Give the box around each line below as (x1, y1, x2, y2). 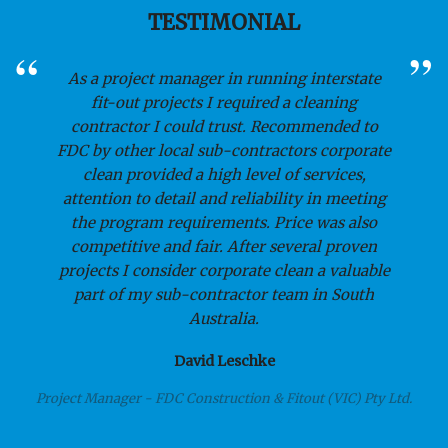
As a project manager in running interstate (67, 69, 381, 89)
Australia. (189, 309, 259, 329)
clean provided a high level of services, (82, 165, 366, 185)
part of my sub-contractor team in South (74, 285, 374, 305)
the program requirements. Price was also (71, 213, 377, 233)
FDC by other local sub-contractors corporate (57, 141, 391, 161)
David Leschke (173, 352, 275, 371)
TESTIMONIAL (148, 8, 300, 36)
